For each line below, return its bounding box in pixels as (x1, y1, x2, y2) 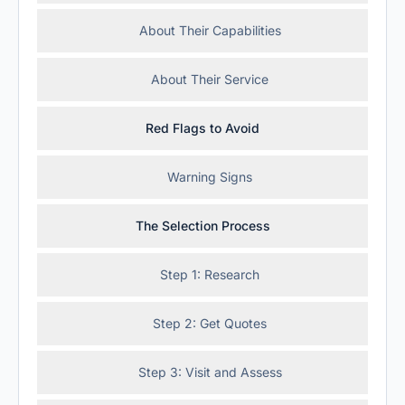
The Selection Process (135, 218, 270, 233)
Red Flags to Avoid (146, 120, 259, 136)
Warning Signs (167, 169, 252, 184)
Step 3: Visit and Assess (137, 364, 282, 380)
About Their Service (151, 71, 268, 87)
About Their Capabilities (138, 23, 281, 38)
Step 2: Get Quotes (153, 316, 267, 331)
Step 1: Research (160, 267, 259, 282)
